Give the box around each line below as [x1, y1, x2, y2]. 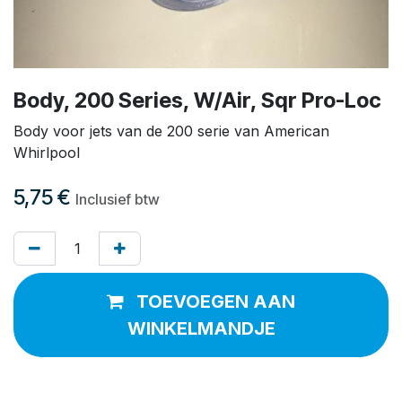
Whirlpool [13, 143, 80, 162]
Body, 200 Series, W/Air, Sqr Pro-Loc [13, 86, 381, 113]
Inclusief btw [75, 189, 160, 208]
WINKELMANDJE [127, 317, 275, 339]
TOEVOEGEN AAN [136, 290, 295, 312]
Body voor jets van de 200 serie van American [13, 121, 329, 140]
